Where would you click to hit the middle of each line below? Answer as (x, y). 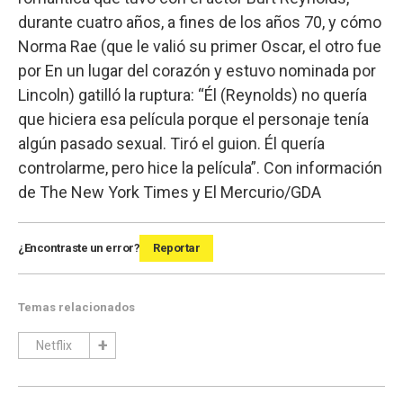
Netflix (54, 345)
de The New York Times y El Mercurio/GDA (170, 192)
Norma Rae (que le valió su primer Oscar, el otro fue (200, 46)
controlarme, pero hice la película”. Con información (200, 167)
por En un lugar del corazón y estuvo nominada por (197, 70)
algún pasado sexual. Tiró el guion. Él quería (171, 143)
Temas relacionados (76, 307)
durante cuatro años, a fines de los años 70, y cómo (200, 22)
